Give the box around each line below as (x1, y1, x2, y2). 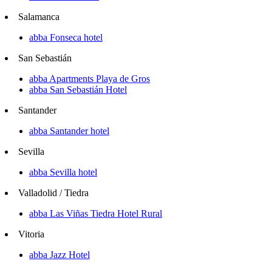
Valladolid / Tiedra (18, 188, 89, 199)
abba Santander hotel (29, 126, 109, 137)
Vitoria (18, 229, 44, 240)
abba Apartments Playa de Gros (29, 73, 150, 84)
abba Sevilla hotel (29, 167, 97, 178)
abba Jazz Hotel (29, 250, 90, 260)
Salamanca (18, 12, 59, 22)
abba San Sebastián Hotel (29, 84, 127, 95)
